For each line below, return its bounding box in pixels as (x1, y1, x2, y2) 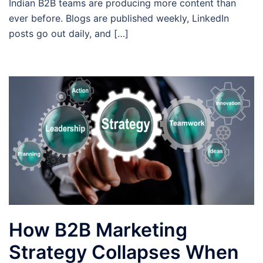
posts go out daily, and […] (9, 28, 129, 40)
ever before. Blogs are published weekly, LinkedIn (9, 12, 229, 25)
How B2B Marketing (9, 218, 187, 241)
